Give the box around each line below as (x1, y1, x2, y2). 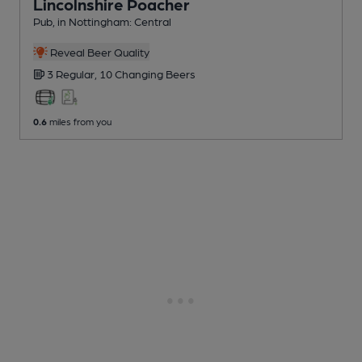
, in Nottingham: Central (53, 15, 171, 28)
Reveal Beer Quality (47, 45, 149, 59)
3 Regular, (47, 67, 99, 81)
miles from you (47, 116, 112, 128)
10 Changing (99, 67, 166, 81)
